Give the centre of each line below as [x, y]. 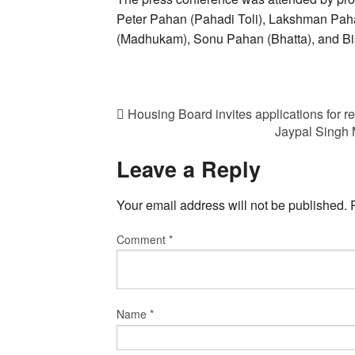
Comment [143, 239]
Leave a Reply [189, 169]
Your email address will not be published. [232, 204]
